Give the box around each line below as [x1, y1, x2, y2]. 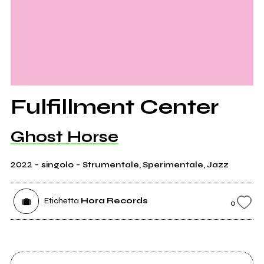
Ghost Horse [10, 127, 118, 147]
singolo [41, 160, 74, 170]
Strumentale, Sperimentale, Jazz [82, 160, 229, 170]
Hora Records [80, 196, 148, 206]
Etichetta [44, 196, 79, 206]
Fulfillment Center [10, 94, 219, 120]
